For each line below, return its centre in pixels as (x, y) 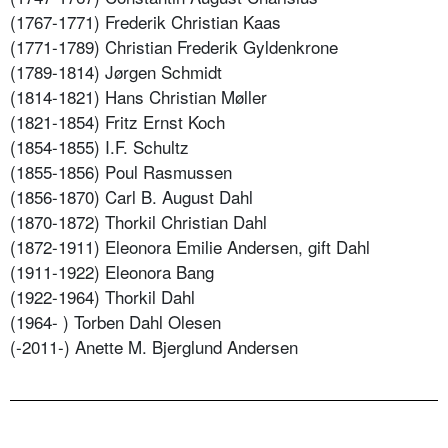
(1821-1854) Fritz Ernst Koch (117, 121)
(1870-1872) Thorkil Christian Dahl (138, 221)
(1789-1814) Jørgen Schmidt (116, 71)
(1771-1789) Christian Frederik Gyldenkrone (174, 46)
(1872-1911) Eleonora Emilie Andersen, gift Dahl (190, 246)
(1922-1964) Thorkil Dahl (102, 296)
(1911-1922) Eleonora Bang (112, 271)
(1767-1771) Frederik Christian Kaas (145, 21)
